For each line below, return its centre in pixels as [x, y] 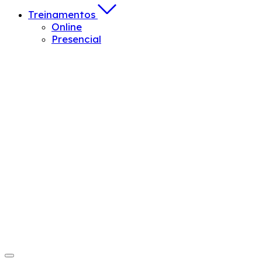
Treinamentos [62, 15]
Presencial [76, 39]
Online [67, 27]
